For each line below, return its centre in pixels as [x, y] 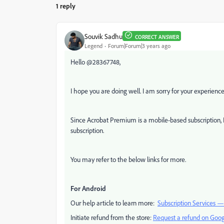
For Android [88, 188]
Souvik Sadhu [103, 36]
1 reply [66, 6]
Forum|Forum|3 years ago [139, 45]
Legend [93, 45]
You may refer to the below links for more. [128, 159]
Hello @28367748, [95, 62]
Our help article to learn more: [114, 203]
